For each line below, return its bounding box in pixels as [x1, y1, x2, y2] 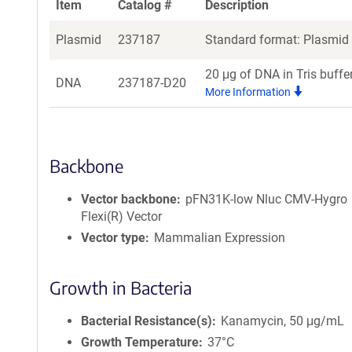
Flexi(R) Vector [81, 209, 162, 224]
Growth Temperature [81, 335, 199, 350]
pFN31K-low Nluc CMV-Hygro [185, 192, 348, 207]
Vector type [81, 230, 145, 245]
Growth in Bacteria [49, 277, 192, 299]
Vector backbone [81, 192, 177, 207]
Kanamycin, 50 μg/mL [221, 313, 345, 328]
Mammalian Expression [154, 230, 286, 245]
